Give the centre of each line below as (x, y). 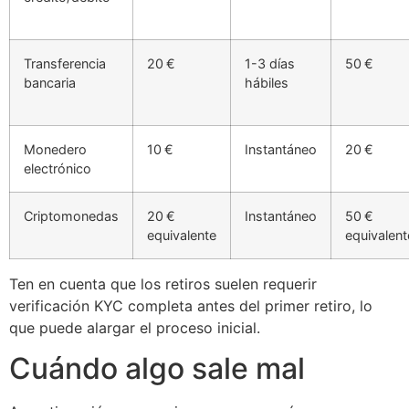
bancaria (50, 82)
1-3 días (270, 63)
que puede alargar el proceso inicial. (135, 327)
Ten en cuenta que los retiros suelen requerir (163, 283)
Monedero (55, 149)
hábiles (267, 82)
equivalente (182, 235)
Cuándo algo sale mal (157, 369)
